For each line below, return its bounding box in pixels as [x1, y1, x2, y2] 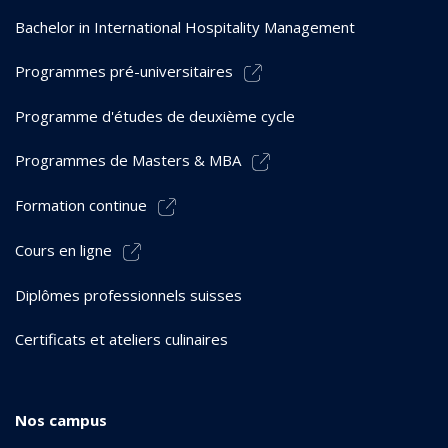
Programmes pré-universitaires [15, 60, 233, 81]
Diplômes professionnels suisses [15, 284, 242, 305]
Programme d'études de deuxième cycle [15, 105, 295, 126]
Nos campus [15, 409, 107, 430]
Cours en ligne [15, 239, 112, 260]
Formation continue [15, 194, 147, 215]
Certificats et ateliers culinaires [15, 328, 228, 349]
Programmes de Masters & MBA [15, 149, 241, 170]
